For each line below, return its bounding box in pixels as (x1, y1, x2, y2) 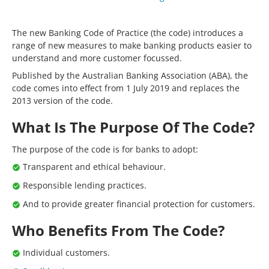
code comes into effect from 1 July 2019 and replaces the (12, 82, 240, 94)
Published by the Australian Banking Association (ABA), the (12, 70, 248, 81)
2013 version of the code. (12, 95, 113, 106)
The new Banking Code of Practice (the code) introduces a (12, 27, 243, 38)
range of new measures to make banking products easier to (12, 40, 252, 51)
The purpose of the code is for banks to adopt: (12, 144, 198, 155)
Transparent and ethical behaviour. (23, 161, 166, 172)
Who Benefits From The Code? (12, 220, 225, 240)
